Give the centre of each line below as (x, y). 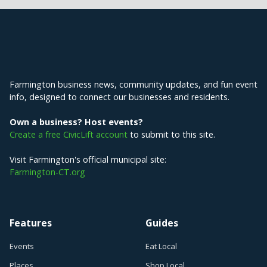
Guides (162, 223)
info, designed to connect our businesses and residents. (119, 97)
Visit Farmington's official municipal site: (88, 159)
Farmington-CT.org (47, 172)
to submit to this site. (171, 134)
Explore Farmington (74, 55)
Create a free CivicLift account (69, 134)
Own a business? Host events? (76, 122)
